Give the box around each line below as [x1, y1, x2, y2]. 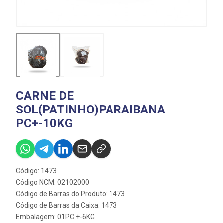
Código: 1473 [16, 167, 57, 175]
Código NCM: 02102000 [16, 178, 89, 187]
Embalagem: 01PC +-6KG [16, 213, 95, 221]
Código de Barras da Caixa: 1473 [16, 201, 117, 210]
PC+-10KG [16, 116, 73, 131]
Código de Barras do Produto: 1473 [16, 190, 125, 198]
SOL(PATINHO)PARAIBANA [16, 103, 165, 117]
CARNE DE [16, 89, 74, 103]
